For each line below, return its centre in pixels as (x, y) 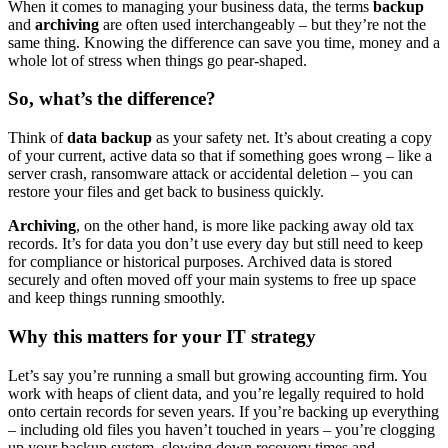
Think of (37, 138)
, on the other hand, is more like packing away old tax (245, 226)
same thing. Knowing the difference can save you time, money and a (224, 42)
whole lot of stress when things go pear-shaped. (157, 60)
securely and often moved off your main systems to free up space (212, 280)
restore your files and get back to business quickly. (166, 192)
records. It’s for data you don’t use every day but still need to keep (215, 244)
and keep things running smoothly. (116, 298)
